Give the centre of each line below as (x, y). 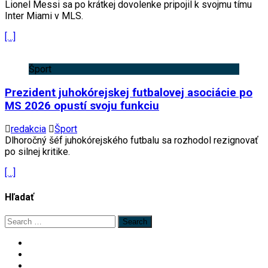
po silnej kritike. (37, 152)
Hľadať (19, 197)
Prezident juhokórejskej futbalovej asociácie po (129, 92)
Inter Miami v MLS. (44, 16)
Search (19, 220)
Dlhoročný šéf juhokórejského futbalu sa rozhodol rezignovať (132, 141)
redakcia (28, 129)
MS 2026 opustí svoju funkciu (82, 106)
